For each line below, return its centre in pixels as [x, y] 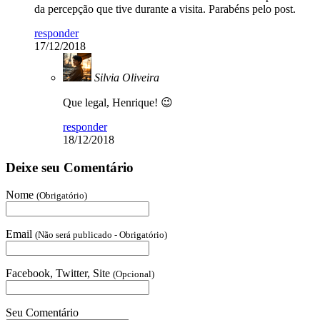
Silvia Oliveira [127, 77]
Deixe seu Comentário [70, 167]
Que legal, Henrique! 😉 [118, 102]
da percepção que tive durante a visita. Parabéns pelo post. [165, 9]
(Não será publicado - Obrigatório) [101, 235]
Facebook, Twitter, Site [59, 274]
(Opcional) [134, 274]
